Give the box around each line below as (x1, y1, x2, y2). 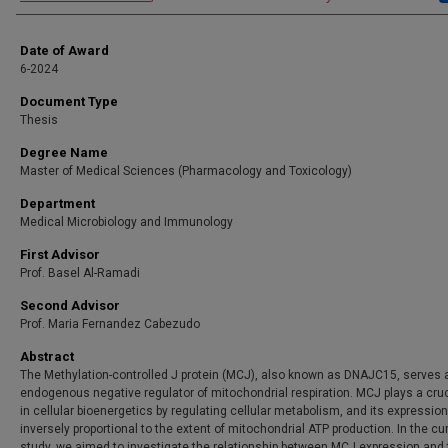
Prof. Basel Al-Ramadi (20, 266, 140, 280)
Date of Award (20, 43, 109, 58)
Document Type (20, 94, 118, 109)
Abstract (20, 349, 74, 364)
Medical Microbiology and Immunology (20, 215, 233, 229)
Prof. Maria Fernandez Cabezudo (20, 317, 200, 331)
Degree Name (20, 145, 108, 160)
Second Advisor (20, 298, 120, 313)
